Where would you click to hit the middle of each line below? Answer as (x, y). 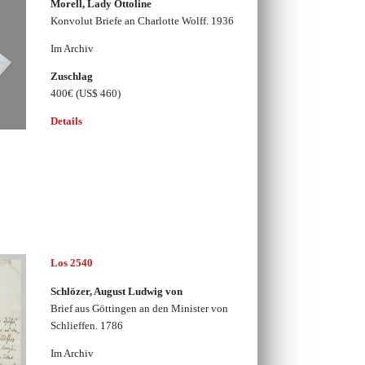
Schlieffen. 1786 (86, 325)
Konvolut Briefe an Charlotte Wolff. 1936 (142, 20)
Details (66, 121)
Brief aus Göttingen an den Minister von (139, 308)
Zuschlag (71, 77)
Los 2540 (71, 263)
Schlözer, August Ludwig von (116, 291)
